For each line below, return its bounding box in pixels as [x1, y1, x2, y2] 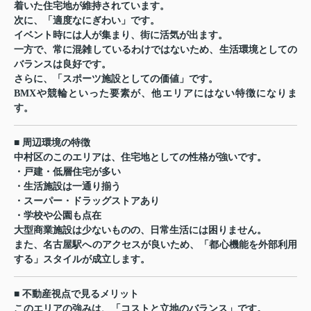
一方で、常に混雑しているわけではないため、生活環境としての [14, 44, 297, 56]
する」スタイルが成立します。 [14, 254, 150, 265]
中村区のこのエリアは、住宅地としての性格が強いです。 [14, 152, 267, 163]
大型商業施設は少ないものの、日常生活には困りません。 [14, 225, 267, 236]
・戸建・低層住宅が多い [14, 167, 121, 178]
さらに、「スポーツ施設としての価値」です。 [14, 74, 218, 85]
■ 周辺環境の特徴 [14, 137, 90, 149]
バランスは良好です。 [14, 59, 111, 70]
